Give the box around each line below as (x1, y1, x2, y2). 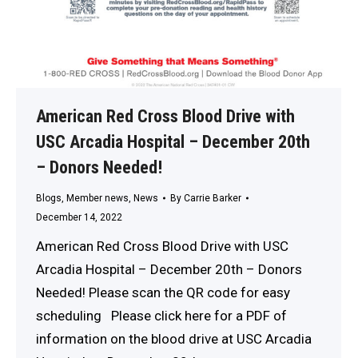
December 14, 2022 (36, 211, 122, 223)
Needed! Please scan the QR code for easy (36, 284, 290, 300)
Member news (66, 192, 129, 204)
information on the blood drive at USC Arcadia (36, 330, 312, 347)
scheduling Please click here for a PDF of (36, 307, 287, 324)
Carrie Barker (184, 192, 241, 204)
